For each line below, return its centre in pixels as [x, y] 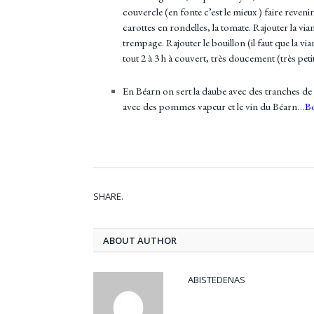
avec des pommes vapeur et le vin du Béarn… [214, 106]
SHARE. [108, 197]
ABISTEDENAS [217, 280]
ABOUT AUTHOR [140, 241]
